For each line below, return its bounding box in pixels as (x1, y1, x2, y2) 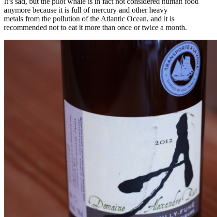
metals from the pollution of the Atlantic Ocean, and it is (4, 14, 174, 23)
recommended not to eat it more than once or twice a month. (4, 23, 187, 31)
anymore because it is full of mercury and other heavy (4, 5, 168, 14)
